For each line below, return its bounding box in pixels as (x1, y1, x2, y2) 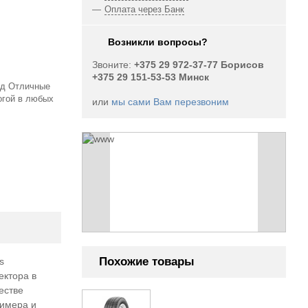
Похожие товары (98, 254, 195, 268)
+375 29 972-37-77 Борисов (133, 58, 264, 70)
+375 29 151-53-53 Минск (91, 71, 209, 82)
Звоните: (91, 58, 134, 70)
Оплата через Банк (104, 4, 184, 14)
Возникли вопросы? (107, 36, 208, 47)
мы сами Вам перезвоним (111, 96, 229, 107)
